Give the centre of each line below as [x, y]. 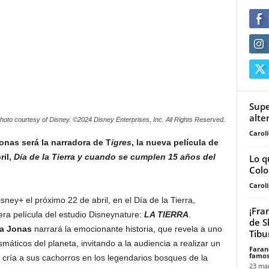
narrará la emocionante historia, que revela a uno [127, 229]
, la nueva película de [175, 143]
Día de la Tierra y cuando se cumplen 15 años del [113, 157]
